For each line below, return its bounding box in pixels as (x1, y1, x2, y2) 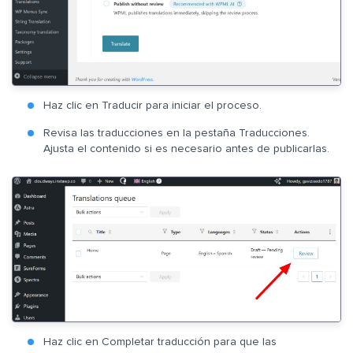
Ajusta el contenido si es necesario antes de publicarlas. (43, 143, 329, 154)
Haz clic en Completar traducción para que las (43, 336, 277, 347)
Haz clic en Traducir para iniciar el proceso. (43, 99, 262, 111)
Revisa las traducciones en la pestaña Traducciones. (43, 127, 310, 139)
